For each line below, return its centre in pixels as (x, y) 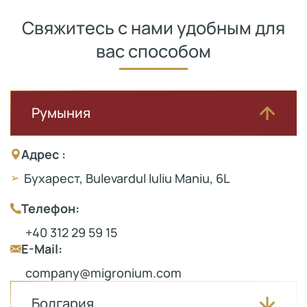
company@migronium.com (103, 272)
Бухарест (52, 178)
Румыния (61, 112)
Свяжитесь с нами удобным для (153, 27)
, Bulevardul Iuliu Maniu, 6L (155, 178)
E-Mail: (42, 248)
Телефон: (50, 208)
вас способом (153, 51)
